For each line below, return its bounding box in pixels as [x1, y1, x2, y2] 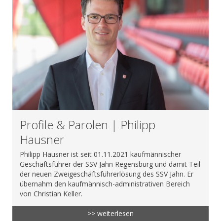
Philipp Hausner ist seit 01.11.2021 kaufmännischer [20, 149, 181, 159]
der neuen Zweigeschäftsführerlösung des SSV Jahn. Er [20, 169, 193, 179]
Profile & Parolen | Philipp [20, 116, 155, 133]
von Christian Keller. [20, 188, 82, 198]
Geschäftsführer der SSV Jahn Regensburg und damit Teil [20, 159, 200, 169]
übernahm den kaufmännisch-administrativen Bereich [20, 179, 190, 188]
